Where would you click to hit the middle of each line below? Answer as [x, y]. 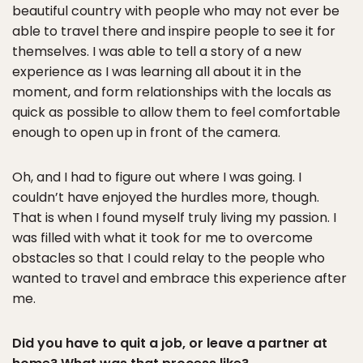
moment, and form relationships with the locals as [172, 92]
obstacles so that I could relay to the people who [169, 258]
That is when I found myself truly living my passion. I [174, 217]
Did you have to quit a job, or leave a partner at [170, 343]
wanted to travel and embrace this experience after [179, 278]
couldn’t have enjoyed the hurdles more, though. [166, 197]
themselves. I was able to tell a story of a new [157, 51]
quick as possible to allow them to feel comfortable [176, 112]
